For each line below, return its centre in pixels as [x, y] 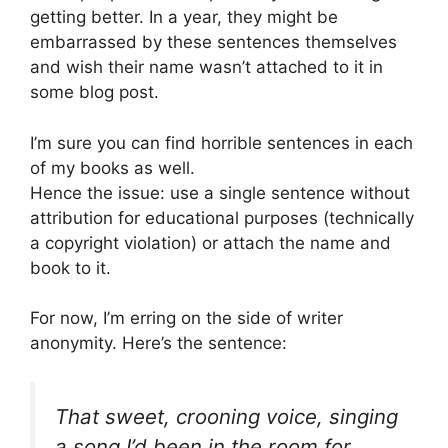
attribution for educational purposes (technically [222, 217]
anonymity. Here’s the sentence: [158, 343]
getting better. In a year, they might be [184, 17]
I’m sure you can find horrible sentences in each [221, 142]
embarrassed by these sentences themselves [213, 42]
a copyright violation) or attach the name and [210, 242]
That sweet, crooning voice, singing [226, 416]
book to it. [70, 267]
